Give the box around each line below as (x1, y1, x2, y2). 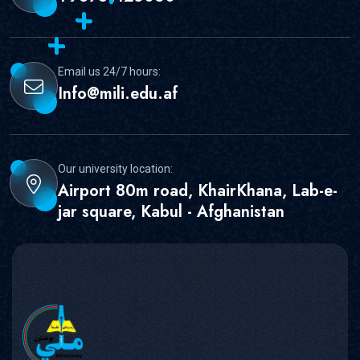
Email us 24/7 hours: (58, 64, 161, 78)
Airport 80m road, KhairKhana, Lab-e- (58, 178, 337, 202)
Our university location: (58, 162, 173, 175)
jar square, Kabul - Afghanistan (58, 199, 284, 223)
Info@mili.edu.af (58, 81, 178, 105)
